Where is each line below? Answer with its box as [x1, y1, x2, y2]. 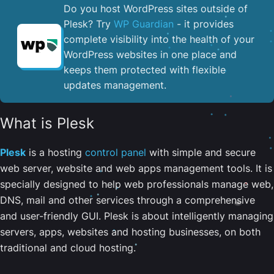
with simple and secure [146, 146, 256, 158]
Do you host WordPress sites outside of [64, 2, 248, 15]
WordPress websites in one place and [64, 48, 237, 61]
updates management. [64, 78, 166, 91]
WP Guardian [114, 17, 174, 30]
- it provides [174, 17, 234, 30]
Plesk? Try [64, 17, 114, 30]
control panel [85, 146, 146, 158]
